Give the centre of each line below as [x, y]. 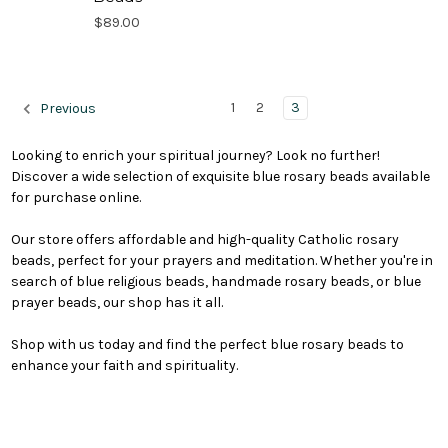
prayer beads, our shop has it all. [116, 302]
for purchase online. [75, 197]
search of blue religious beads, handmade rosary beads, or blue [215, 281]
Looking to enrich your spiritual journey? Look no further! [195, 155]
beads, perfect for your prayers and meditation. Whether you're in [221, 260]
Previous [66, 109]
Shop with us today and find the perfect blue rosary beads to [207, 344]
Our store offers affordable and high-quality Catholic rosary [204, 239]
